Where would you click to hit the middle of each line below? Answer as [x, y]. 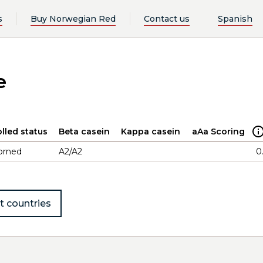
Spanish [235, 18]
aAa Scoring [218, 131]
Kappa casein [151, 131]
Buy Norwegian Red [73, 18]
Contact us [166, 18]
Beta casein [84, 131]
